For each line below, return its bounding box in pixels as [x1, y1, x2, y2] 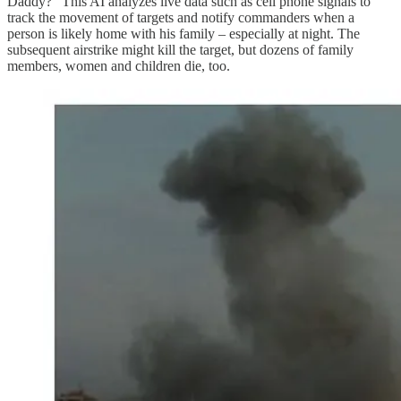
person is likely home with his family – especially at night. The [7, 25, 360, 41]
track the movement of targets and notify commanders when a [7, 9, 354, 25]
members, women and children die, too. [7, 57, 230, 73]
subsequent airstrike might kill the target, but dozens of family [7, 41, 354, 57]
